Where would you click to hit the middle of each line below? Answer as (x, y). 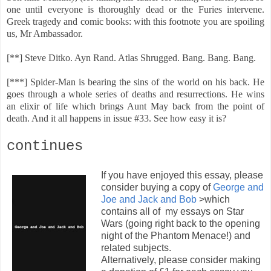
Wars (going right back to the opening (180, 224)
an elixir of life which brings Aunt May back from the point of (135, 106)
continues (45, 146)
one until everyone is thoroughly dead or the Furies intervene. (135, 10)
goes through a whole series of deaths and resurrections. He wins (135, 94)
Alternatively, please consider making (181, 260)
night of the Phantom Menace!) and (175, 236)
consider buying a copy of (155, 188)
